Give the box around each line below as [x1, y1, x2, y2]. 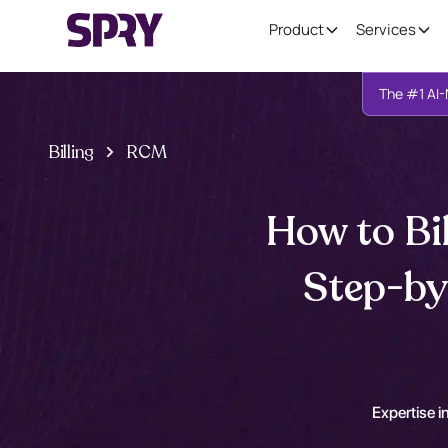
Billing [48, 140, 95, 165]
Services [356, 19, 416, 40]
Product [269, 19, 324, 40]
